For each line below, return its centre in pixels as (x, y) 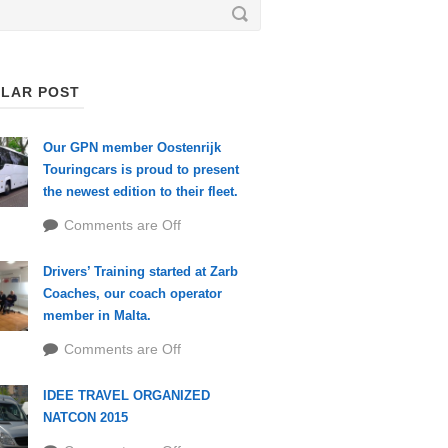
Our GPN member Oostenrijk (131, 147)
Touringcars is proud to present (140, 169)
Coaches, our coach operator (132, 293)
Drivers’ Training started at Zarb (140, 271)
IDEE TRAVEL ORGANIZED (126, 395)
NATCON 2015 (85, 417)
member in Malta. (96, 315)
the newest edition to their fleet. (140, 191)
